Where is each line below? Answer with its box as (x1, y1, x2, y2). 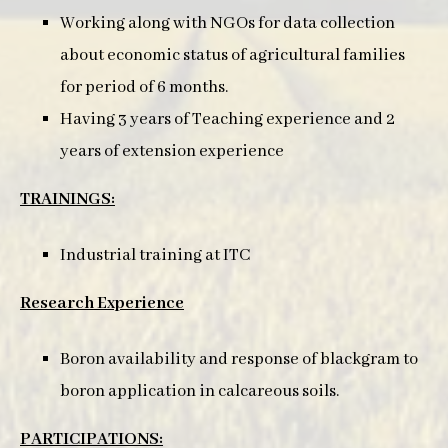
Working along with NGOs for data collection (60, 13, 395, 34)
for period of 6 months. (60, 77, 228, 98)
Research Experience (20, 293, 184, 314)
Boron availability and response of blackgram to (60, 349, 418, 370)
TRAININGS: (20, 189, 115, 210)
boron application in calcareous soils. (60, 381, 339, 402)
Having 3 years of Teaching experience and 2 (60, 109, 395, 130)
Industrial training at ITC (60, 245, 250, 266)
